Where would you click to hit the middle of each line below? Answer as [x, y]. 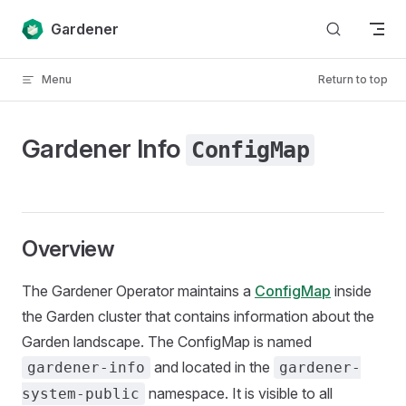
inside [351, 291]
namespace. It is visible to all [239, 393]
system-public [81, 394]
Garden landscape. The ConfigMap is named [167, 342]
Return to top [353, 79]
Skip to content [64, 25]
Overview [68, 249]
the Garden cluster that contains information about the [198, 316]
